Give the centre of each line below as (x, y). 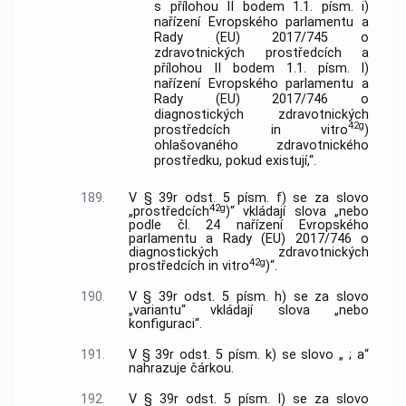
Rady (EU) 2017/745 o (261, 37)
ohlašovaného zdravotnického (261, 145)
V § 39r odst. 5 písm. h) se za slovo (248, 297)
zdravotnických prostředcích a (261, 53)
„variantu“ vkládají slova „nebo (248, 311)
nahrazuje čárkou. (181, 368)
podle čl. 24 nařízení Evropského (248, 226)
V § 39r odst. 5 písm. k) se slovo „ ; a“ (248, 354)
